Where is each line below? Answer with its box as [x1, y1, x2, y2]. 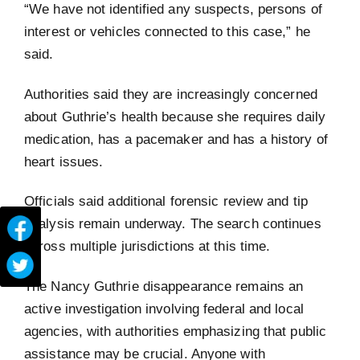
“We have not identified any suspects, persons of [24, 2, 322, 17]
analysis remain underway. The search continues [24, 216, 321, 231]
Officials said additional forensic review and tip [24, 194, 308, 209]
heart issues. [24, 153, 108, 169]
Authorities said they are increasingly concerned [24, 86, 317, 101]
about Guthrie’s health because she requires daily [24, 108, 325, 124]
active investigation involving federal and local [24, 301, 304, 316]
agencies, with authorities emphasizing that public [24, 323, 327, 338]
